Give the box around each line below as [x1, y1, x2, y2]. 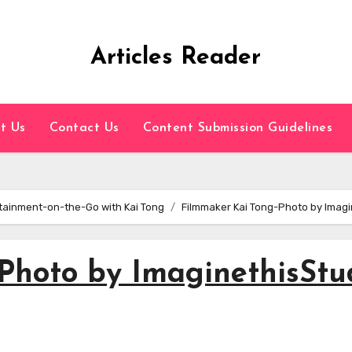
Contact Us [49, 122, 119, 134]
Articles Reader [90, 46, 262, 70]
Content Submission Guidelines [142, 122, 333, 134]
